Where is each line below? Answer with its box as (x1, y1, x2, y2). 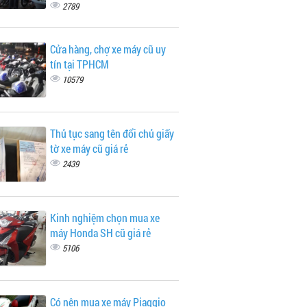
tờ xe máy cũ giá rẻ (49, 141, 128, 156)
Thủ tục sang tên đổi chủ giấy (49, 126, 174, 140)
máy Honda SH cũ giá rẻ (49, 225, 151, 240)
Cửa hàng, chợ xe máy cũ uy (49, 42, 166, 56)
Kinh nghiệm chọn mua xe (49, 210, 160, 225)
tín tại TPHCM (49, 57, 109, 71)
